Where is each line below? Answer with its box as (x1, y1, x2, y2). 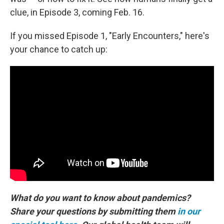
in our (177, 205, 200, 216)
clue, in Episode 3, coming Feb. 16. (10, 7, 144, 17)
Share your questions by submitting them (10, 205, 175, 216)
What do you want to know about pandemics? (10, 192, 190, 203)
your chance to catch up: (10, 44, 107, 54)
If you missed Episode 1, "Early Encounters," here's (10, 30, 209, 41)
